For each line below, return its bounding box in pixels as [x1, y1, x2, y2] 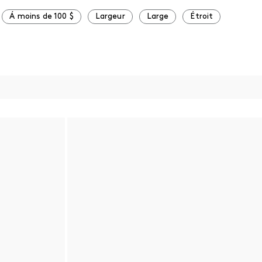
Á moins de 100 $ [9, 12, 74, 22]
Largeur [95, 12, 125, 22]
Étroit [190, 12, 213, 22]
